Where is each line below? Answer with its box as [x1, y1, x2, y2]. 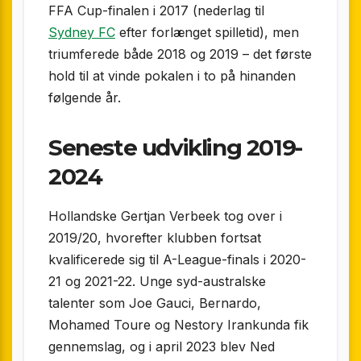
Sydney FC [48, 24, 115, 41]
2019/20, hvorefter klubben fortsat [48, 230, 261, 247]
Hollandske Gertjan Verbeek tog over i [48, 208, 282, 225]
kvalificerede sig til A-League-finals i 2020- [48, 251, 306, 268]
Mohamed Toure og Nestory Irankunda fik [48, 317, 309, 334]
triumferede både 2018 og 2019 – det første [48, 46, 312, 63]
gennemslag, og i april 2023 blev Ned [48, 338, 275, 355]
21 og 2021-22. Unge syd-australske [48, 273, 266, 290]
